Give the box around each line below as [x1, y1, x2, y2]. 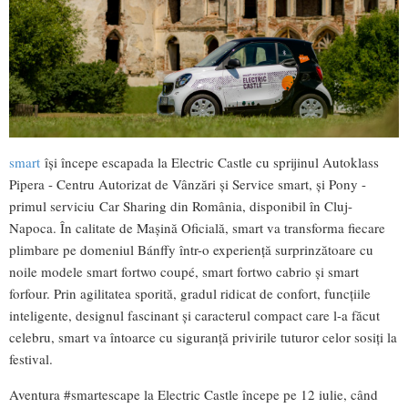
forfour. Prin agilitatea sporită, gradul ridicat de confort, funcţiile [9, 284, 371, 303]
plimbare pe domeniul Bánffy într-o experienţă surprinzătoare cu [9, 240, 373, 260]
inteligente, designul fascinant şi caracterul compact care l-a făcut [9, 306, 380, 325]
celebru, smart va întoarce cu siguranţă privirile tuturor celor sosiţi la [9, 328, 397, 347]
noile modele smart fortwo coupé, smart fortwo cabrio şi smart [9, 262, 359, 281]
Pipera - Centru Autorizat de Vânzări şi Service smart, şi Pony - [9, 175, 366, 194]
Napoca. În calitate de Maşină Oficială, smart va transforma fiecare [9, 219, 385, 238]
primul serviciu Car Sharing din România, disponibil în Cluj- [9, 197, 352, 216]
